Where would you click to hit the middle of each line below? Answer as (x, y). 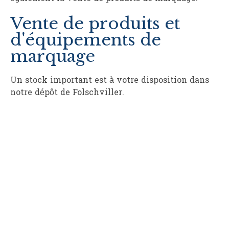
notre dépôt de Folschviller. (67, 93)
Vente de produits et (95, 24)
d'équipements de (86, 40)
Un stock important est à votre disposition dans (110, 81)
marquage (53, 56)
